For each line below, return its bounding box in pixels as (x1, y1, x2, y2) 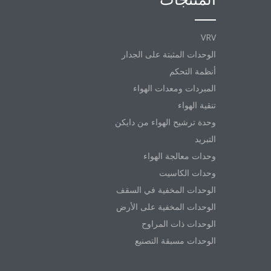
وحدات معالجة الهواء (143, 150, 216, 162)
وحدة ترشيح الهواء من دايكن (115, 116, 216, 128)
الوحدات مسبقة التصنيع (135, 235, 216, 246)
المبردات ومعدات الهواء (133, 82, 216, 94)
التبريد (195, 133, 216, 145)
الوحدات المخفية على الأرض (116, 201, 216, 212)
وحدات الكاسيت (159, 167, 216, 178)
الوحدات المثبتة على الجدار (122, 48, 216, 60)
